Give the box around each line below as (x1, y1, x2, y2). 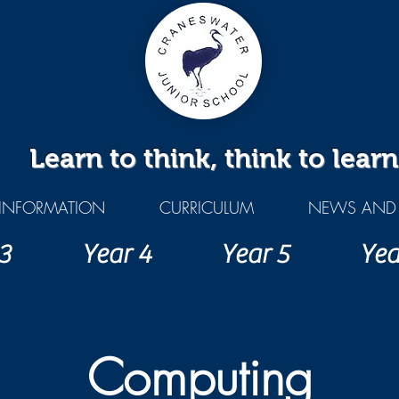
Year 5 (220, 239, 289, 270)
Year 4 (81, 239, 151, 270)
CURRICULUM (159, 197, 254, 218)
